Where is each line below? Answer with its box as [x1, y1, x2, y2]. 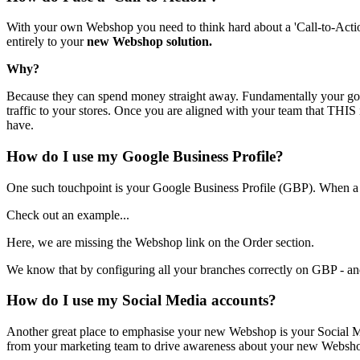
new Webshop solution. [87, 35, 212, 49]
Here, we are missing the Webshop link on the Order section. [6, 235, 314, 249]
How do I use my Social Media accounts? [6, 292, 276, 309]
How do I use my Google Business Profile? [6, 147, 284, 165]
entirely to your [6, 35, 87, 49]
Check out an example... [6, 207, 129, 222]
